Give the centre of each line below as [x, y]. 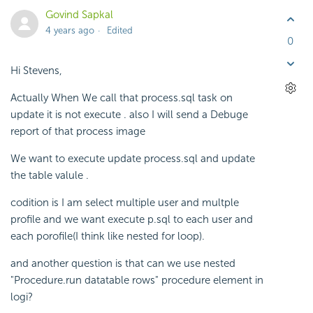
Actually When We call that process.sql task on [122, 98]
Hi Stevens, [36, 71]
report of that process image [78, 132]
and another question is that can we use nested [123, 264]
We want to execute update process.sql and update [133, 159]
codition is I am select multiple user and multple [125, 203]
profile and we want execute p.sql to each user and [132, 220]
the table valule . [50, 176]
